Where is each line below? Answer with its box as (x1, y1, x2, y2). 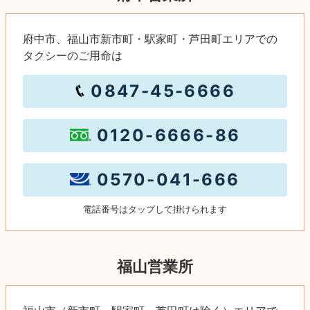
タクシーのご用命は (23, 48, 122, 62)
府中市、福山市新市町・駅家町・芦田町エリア (23, 31, 255, 46)
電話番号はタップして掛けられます (83, 203, 227, 215)
